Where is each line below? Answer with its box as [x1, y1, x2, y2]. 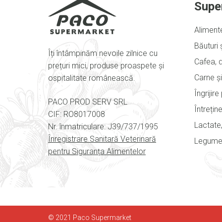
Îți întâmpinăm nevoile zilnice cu [48, 49, 158, 58]
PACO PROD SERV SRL [48, 97, 127, 107]
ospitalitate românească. [48, 73, 135, 83]
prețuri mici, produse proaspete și [48, 61, 164, 71]
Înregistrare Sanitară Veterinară [48, 134, 156, 144]
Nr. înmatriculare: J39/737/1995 [48, 121, 158, 131]
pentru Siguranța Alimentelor [48, 146, 146, 156]
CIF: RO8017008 [48, 109, 105, 119]
